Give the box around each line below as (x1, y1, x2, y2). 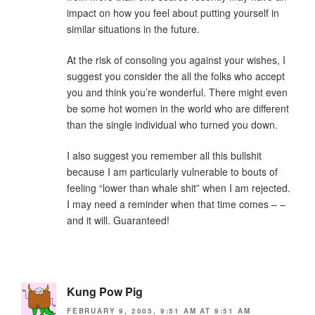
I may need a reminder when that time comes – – (67, 197, 285, 212)
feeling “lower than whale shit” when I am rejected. (67, 181, 290, 195)
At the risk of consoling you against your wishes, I (67, 53, 285, 67)
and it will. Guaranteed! (67, 213, 169, 228)
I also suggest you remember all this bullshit (67, 148, 262, 163)
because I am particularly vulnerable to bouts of (67, 165, 278, 179)
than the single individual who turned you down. (67, 117, 278, 132)
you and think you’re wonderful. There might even (67, 85, 288, 100)
